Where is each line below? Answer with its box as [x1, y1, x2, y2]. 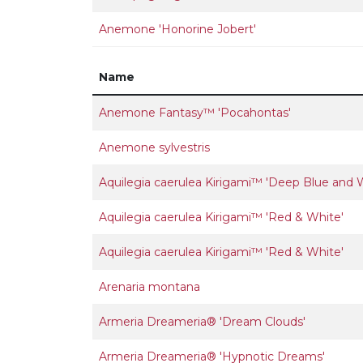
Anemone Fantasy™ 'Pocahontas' [99, 105, 291, 120]
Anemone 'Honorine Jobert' [99, 22, 256, 36]
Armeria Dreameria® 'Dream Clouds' [99, 314, 305, 329]
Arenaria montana [99, 280, 200, 294]
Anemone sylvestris [99, 140, 210, 155]
